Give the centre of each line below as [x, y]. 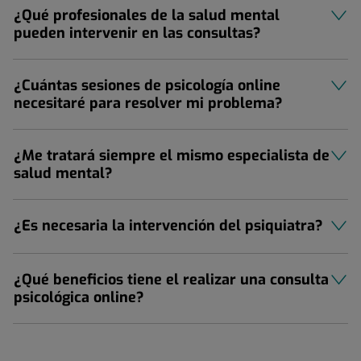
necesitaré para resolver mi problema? [148, 103]
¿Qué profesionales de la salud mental [147, 15]
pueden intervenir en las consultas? [137, 33]
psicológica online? [79, 297]
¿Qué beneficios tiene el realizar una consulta [171, 279]
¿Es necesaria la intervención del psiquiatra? [168, 225]
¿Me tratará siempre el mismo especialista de [172, 155]
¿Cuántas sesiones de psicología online [147, 85]
